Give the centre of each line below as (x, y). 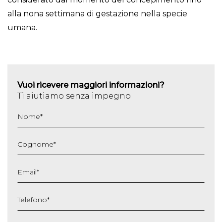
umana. (22, 28)
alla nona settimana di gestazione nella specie (97, 14)
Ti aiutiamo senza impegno (74, 96)
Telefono (32, 199)
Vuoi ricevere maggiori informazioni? (91, 85)
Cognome (35, 144)
